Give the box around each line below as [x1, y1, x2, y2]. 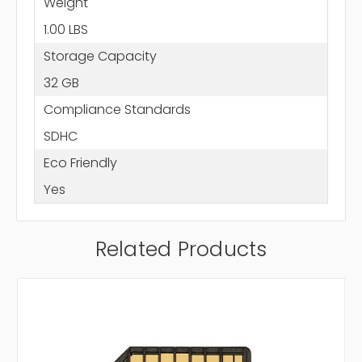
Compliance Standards [43, 99, 191, 119]
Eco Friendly [43, 153, 117, 172]
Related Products [95, 235, 267, 264]
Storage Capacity [43, 46, 157, 65]
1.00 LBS [43, 19, 88, 39]
